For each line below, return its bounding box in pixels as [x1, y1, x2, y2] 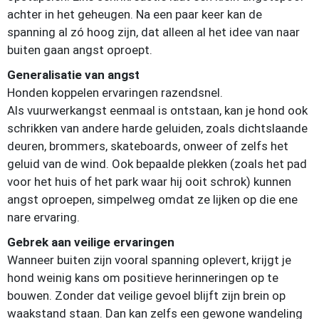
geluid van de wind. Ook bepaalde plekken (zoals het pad [7, 157, 307, 171]
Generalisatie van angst [7, 68, 140, 82]
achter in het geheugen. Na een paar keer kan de [7, 7, 262, 21]
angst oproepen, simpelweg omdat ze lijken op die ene [7, 192, 298, 206]
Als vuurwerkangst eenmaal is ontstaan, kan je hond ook [7, 103, 308, 117]
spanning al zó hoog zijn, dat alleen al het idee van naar [7, 25, 300, 39]
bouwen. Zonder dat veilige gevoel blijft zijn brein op [7, 288, 286, 303]
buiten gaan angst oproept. [7, 43, 152, 57]
